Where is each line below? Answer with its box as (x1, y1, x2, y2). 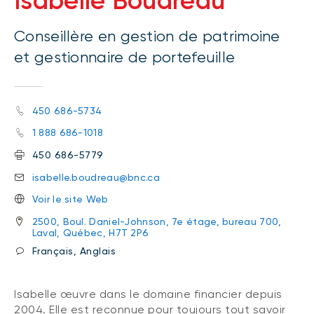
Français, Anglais (32, 245, 116, 257)
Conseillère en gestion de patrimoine (14, 27, 280, 45)
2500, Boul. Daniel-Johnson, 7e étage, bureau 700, (32, 215, 282, 227)
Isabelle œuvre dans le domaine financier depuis (14, 287, 282, 301)
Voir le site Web (32, 193, 109, 205)
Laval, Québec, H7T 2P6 (32, 226, 149, 238)
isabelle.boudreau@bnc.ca (32, 171, 160, 183)
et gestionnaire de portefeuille (14, 48, 235, 66)
